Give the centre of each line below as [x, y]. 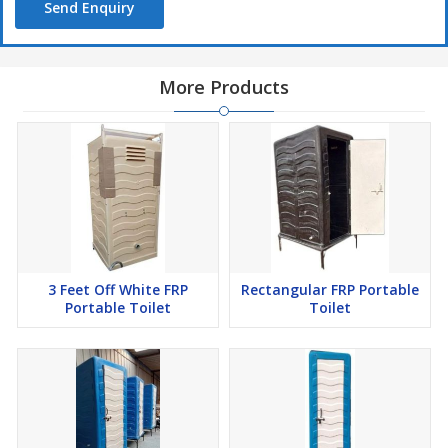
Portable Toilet [118, 308]
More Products [224, 87]
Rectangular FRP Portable [330, 290]
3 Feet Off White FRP [118, 290]
